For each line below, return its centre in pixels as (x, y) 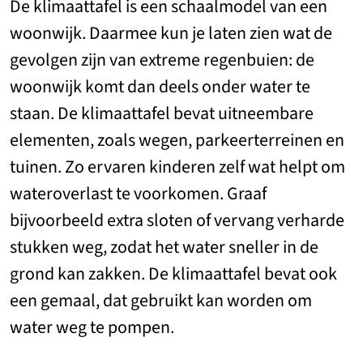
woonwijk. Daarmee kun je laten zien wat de (171, 33)
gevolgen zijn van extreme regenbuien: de (162, 60)
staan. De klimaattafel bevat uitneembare (162, 113)
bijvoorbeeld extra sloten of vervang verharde (177, 220)
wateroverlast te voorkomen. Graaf (138, 194)
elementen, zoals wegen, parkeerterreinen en (177, 140)
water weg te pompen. (92, 327)
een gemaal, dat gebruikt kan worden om (161, 301)
